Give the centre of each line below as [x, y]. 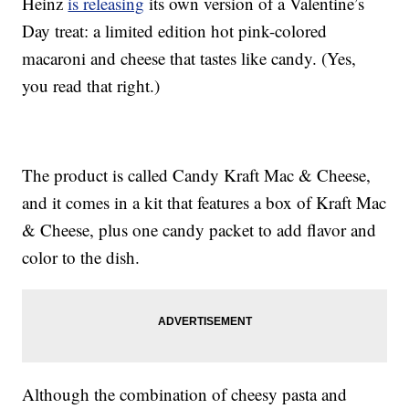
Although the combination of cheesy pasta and [185, 394]
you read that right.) [91, 86]
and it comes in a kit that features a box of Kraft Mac [204, 203]
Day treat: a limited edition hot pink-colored [175, 31]
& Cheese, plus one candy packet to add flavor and [199, 230]
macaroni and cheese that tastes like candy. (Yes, [189, 58]
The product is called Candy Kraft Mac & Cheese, [197, 175]
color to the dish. [81, 257]
